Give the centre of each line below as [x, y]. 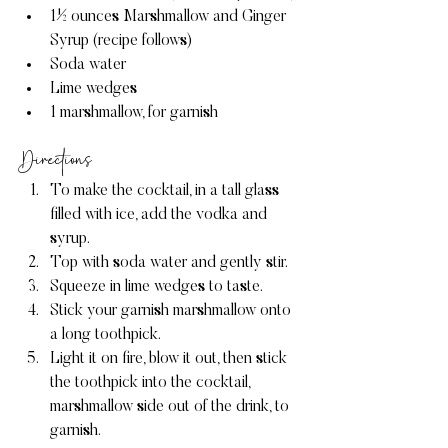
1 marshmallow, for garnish [134, 112]
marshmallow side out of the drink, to [171, 406]
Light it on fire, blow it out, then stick [170, 358]
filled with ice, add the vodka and [160, 214]
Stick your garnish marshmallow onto [172, 310]
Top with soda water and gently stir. [169, 262]
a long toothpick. [105, 334]
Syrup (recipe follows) [121, 40]
